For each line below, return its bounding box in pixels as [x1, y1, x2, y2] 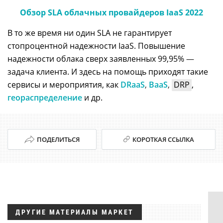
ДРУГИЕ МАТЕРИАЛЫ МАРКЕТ [15, 208, 134, 216]
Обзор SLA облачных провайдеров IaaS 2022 [20, 6, 203, 18]
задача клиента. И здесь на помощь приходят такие [7, 66, 208, 77]
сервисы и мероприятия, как [7, 79, 120, 90]
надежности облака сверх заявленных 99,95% [7, 53, 186, 64]
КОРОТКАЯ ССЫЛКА [132, 134, 194, 144]
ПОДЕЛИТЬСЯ [36, 134, 80, 144]
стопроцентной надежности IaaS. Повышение [7, 40, 185, 51]
